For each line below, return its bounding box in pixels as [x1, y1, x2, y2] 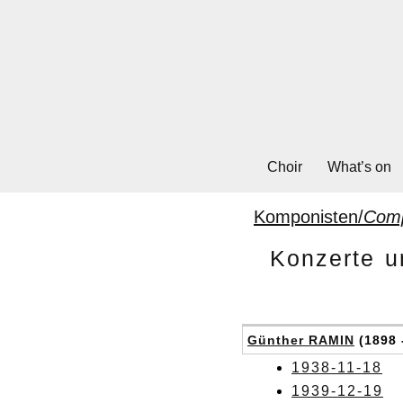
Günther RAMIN [247, 332, 354, 347]
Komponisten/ [254, 206, 363, 227]
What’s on [327, 158, 391, 175]
